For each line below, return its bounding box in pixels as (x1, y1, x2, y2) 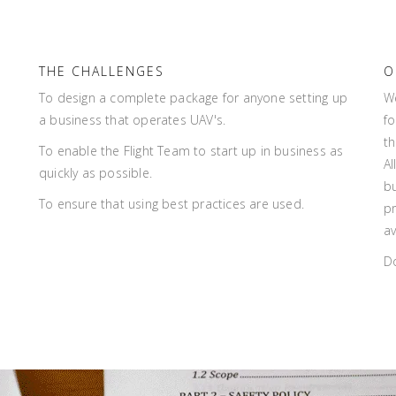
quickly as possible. (39, 164, 152, 181)
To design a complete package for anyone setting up (39, 89, 348, 106)
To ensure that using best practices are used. (39, 195, 304, 212)
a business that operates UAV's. (39, 111, 226, 128)
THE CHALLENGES (39, 63, 164, 80)
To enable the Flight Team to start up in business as (39, 142, 344, 159)
